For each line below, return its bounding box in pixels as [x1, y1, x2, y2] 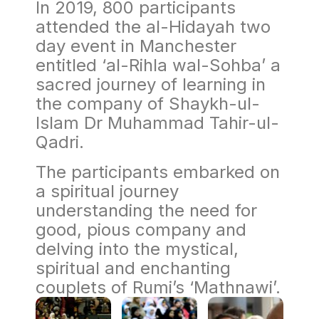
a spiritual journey [36, 180, 179, 202]
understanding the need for [36, 199, 257, 221]
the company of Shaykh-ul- [36, 93, 260, 115]
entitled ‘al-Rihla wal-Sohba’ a [36, 55, 281, 76]
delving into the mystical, [36, 238, 239, 259]
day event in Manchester [36, 36, 236, 57]
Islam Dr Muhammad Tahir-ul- [36, 113, 279, 134]
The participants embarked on [36, 161, 280, 182]
